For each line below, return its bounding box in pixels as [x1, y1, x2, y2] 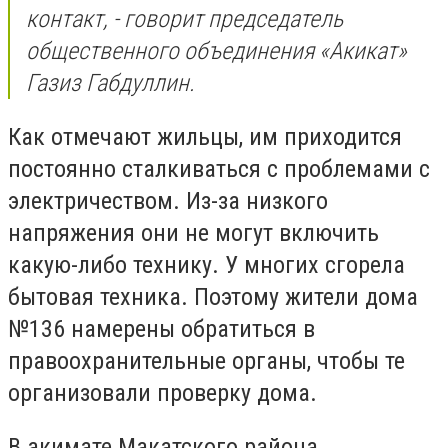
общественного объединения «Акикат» [26, 37, 407, 66]
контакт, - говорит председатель [26, 5, 343, 34]
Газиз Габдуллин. [26, 69, 195, 98]
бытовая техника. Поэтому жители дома [8, 282, 418, 311]
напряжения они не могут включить [8, 218, 379, 247]
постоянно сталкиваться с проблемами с [8, 154, 430, 183]
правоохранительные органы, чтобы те [8, 346, 405, 375]
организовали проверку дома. [8, 378, 317, 407]
